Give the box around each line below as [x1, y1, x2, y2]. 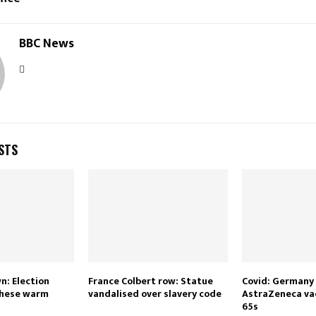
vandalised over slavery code [87, 286, 221, 303]
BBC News [19, 33, 74, 55]
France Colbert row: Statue [87, 273, 213, 290]
